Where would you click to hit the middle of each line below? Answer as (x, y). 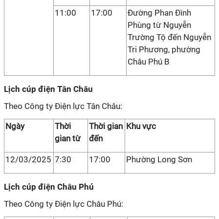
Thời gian (106, 126)
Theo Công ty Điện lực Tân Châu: (63, 106)
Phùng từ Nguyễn (159, 25)
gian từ (68, 138)
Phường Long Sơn (159, 159)
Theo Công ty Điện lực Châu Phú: (64, 204)
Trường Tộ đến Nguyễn (169, 37)
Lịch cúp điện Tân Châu (48, 89)
